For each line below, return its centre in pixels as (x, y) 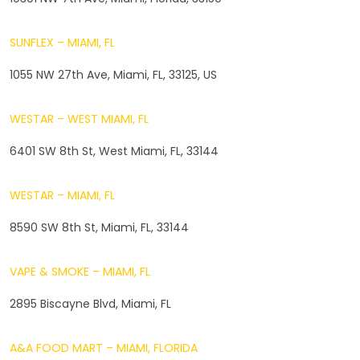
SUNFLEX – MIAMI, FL (62, 42)
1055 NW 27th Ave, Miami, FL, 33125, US (113, 74)
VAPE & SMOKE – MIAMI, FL (80, 271)
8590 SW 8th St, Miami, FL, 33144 (99, 227)
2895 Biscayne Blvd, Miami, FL (90, 303)
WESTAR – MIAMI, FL (62, 195)
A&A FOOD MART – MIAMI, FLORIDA (104, 348)
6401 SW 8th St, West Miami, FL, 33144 (114, 151)
